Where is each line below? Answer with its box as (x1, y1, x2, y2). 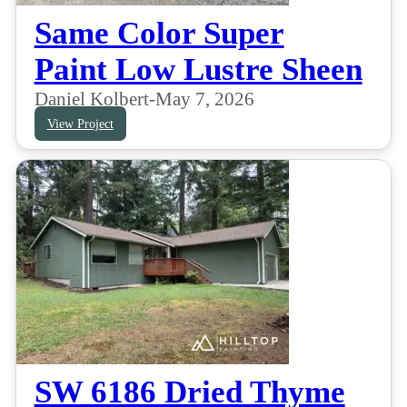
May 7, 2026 (154, 88, 254, 110)
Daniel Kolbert (34, 88, 149, 110)
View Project (46, 116, 114, 131)
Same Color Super (34, 15, 284, 52)
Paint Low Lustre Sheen (34, 52, 362, 88)
